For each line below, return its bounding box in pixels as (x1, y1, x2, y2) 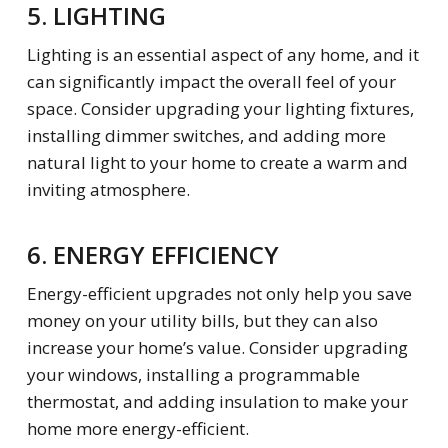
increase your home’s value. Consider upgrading (26, 335, 408, 359)
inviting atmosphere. (26, 178, 190, 202)
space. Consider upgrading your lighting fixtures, (26, 97, 414, 121)
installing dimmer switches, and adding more (26, 124, 386, 148)
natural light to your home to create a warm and (26, 151, 408, 175)
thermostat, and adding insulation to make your (26, 389, 408, 413)
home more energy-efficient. (26, 416, 249, 440)
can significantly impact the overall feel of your (26, 70, 396, 94)
